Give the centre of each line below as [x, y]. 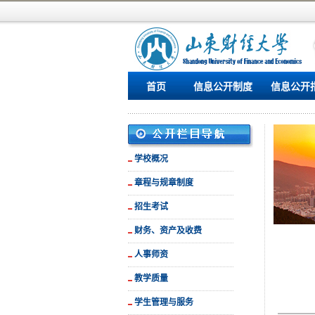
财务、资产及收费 [168, 231]
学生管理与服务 [164, 302]
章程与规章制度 [164, 183]
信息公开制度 [223, 87]
